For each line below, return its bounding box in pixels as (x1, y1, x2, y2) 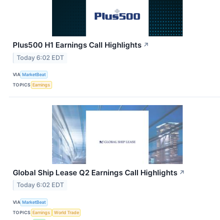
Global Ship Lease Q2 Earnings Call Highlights (13, 167, 177, 177)
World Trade (54, 209, 79, 215)
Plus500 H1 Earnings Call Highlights (13, 40, 141, 50)
